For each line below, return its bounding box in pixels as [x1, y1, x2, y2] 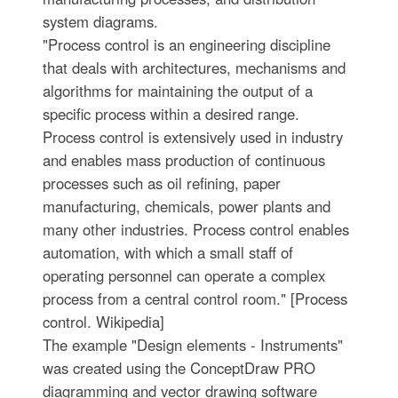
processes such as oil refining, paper [42, 171, 281, 194]
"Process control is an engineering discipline [42, 33, 330, 55]
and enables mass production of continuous [42, 148, 325, 171]
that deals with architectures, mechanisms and [42, 56, 346, 78]
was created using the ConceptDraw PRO [42, 356, 315, 378]
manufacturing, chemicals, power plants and [42, 195, 330, 217]
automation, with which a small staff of [42, 241, 293, 263]
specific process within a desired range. [42, 102, 299, 124]
